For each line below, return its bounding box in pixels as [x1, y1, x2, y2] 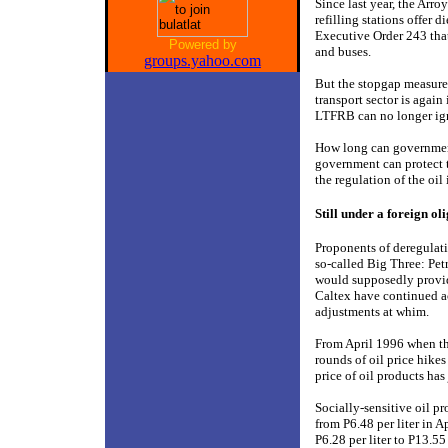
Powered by [168, 37, 237, 52]
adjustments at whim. [315, 304, 438, 319]
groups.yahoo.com [144, 52, 261, 69]
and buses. [315, 44, 371, 59]
